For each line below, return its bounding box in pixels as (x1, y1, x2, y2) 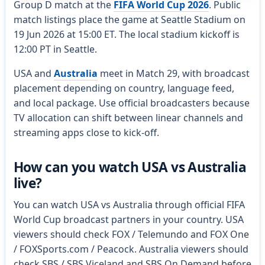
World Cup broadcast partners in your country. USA (13, 213, 244, 227)
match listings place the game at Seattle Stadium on (13, 12, 245, 26)
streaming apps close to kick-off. (13, 125, 159, 139)
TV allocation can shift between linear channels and (13, 111, 243, 124)
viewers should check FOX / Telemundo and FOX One (13, 228, 249, 241)
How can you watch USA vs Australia (13, 157, 247, 176)
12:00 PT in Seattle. (13, 42, 97, 56)
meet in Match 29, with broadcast (97, 66, 250, 80)
